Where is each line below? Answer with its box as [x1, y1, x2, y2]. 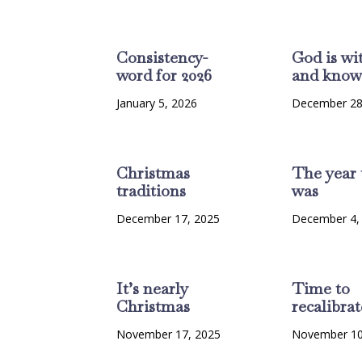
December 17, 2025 [116, 211, 221, 227]
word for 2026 [116, 65, 213, 86]
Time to [292, 278, 351, 300]
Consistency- [116, 47, 208, 69]
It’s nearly [116, 278, 189, 300]
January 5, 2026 [116, 95, 198, 112]
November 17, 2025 [116, 326, 221, 343]
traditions [116, 180, 187, 202]
